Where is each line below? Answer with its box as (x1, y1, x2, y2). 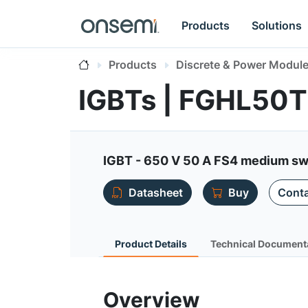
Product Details (115, 238, 187, 250)
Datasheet (129, 186, 183, 199)
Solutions (252, 18, 302, 32)
